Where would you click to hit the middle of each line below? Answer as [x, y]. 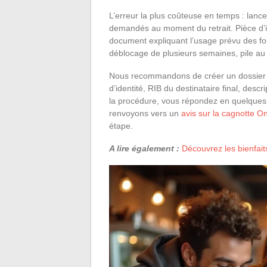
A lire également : [144, 148]
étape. [121, 125]
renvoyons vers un [145, 113]
